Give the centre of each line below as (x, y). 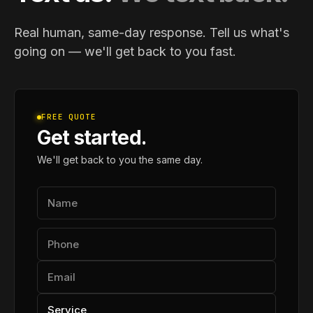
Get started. (92, 138)
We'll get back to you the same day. (120, 160)
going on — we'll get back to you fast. (125, 51)
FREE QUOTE (69, 117)
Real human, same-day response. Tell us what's (152, 32)
